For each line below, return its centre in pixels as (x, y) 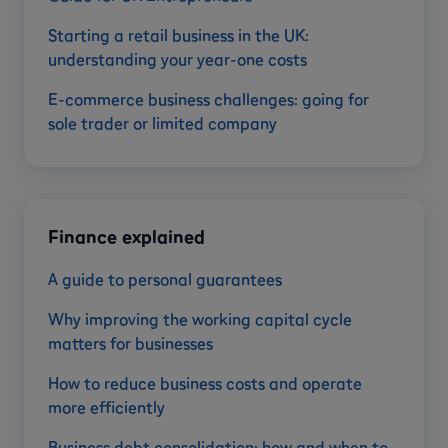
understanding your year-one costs (177, 58)
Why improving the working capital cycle (200, 318)
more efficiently (106, 406)
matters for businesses (130, 342)
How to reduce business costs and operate (205, 382)
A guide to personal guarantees (165, 278)
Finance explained (126, 236)
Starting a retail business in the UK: (178, 34)
